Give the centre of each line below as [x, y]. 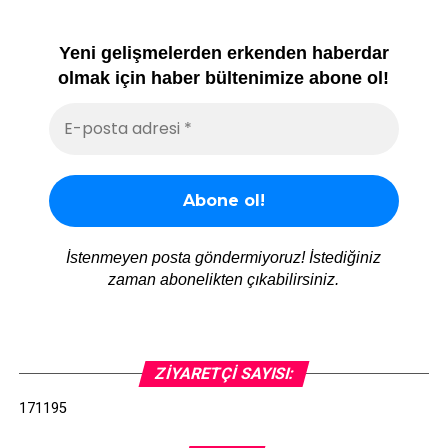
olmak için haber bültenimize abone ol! [224, 77]
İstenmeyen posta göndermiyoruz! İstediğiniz [224, 258]
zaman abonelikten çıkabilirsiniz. [224, 280]
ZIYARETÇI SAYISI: [224, 374]
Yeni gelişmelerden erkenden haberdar [223, 52]
